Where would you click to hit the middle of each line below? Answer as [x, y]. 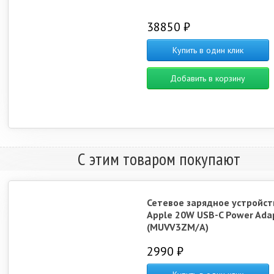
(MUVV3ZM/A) [177, 227]
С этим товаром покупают [159, 159]
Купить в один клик [208, 50]
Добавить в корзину [208, 78]
